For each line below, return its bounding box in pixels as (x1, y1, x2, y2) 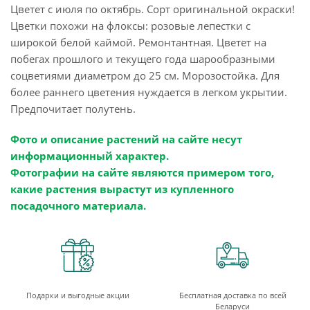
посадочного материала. (10, 199, 146, 213)
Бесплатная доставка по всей (179, 290, 286, 301)
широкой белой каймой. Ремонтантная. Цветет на (10, 35, 266, 50)
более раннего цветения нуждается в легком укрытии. (10, 85, 287, 100)
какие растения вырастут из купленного (10, 182, 234, 197)
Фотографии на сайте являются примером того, (10, 165, 274, 180)
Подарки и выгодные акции (26, 290, 129, 301)
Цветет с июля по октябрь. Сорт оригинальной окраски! (10, 2, 295, 17)
